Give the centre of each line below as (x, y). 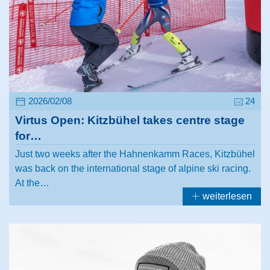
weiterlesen (226, 196)
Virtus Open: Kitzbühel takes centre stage (130, 120)
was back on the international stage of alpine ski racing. (133, 168)
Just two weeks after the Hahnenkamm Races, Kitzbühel (135, 154)
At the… (32, 183)
